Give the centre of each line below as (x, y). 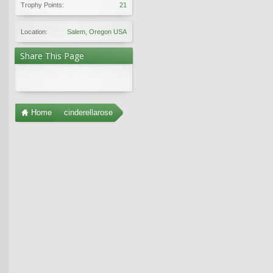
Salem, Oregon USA (97, 31)
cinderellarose (88, 112)
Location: (34, 31)
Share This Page (52, 55)
